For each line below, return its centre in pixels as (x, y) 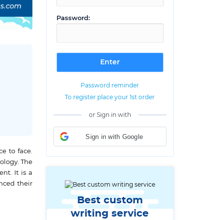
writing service (110, 214)
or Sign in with (110, 115)
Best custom (110, 200)
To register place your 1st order (110, 97)
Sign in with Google (114, 137)
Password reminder (110, 85)
